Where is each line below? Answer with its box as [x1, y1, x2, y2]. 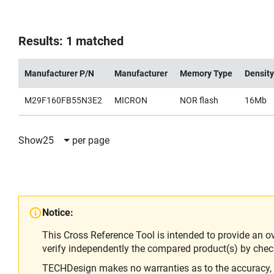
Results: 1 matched [18, 34, 124, 48]
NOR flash [180, 95, 218, 105]
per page [72, 134, 109, 146]
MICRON [114, 95, 147, 105]
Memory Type [180, 68, 232, 78]
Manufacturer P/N [24, 68, 94, 78]
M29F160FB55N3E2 [24, 95, 102, 105]
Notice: [42, 207, 73, 218]
